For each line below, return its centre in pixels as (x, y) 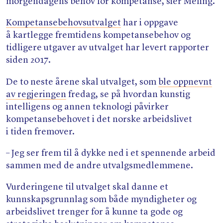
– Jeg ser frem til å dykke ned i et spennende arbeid (111, 153)
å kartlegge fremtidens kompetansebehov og (98, 36)
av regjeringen (36, 94)
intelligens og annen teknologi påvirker (87, 107)
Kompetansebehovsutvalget (63, 23)
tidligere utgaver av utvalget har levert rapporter (108, 48)
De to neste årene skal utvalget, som (82, 82)
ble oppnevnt (185, 82)
